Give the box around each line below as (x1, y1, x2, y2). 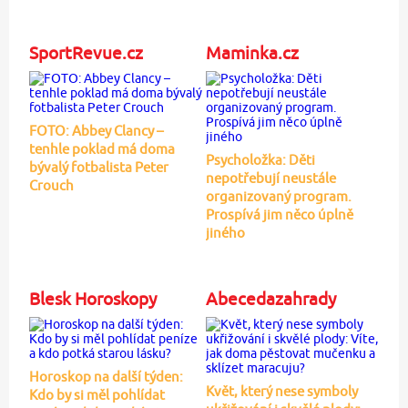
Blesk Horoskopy (28, 288, 157, 309)
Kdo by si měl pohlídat (28, 386, 165, 403)
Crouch (28, 177, 74, 193)
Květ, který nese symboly (205, 382, 358, 399)
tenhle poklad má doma (28, 140, 175, 157)
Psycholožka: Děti (205, 151, 315, 168)
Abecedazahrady (205, 288, 336, 309)
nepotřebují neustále (205, 169, 336, 186)
